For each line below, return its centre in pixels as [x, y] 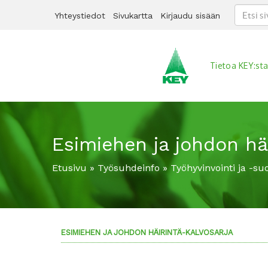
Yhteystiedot [80, 15]
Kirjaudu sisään [190, 15]
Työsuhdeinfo [129, 168]
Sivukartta [133, 15]
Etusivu [69, 168]
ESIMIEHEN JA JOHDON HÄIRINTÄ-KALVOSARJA [147, 232]
